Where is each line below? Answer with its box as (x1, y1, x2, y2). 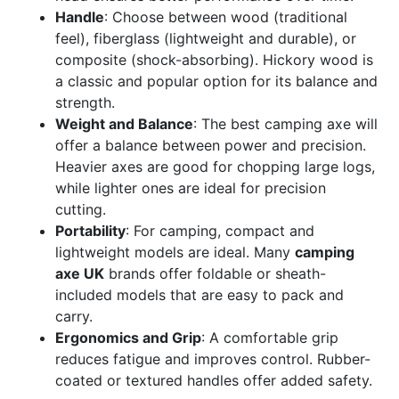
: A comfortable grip (201, 329, 339, 346)
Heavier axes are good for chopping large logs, (55, 158, 376, 175)
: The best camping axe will (193, 115, 379, 133)
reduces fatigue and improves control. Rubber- (55, 350, 371, 368)
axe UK (55, 265, 105, 282)
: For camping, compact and (126, 222, 315, 240)
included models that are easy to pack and (55, 286, 345, 304)
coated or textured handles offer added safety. (55, 371, 373, 389)
